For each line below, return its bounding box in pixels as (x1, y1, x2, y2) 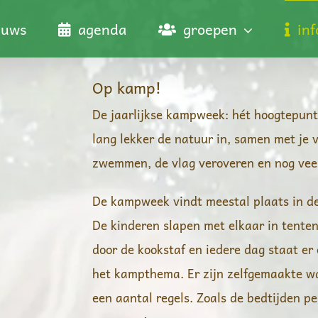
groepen (183, 18, 237, 40)
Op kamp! (92, 75, 162, 100)
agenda (78, 18, 126, 40)
